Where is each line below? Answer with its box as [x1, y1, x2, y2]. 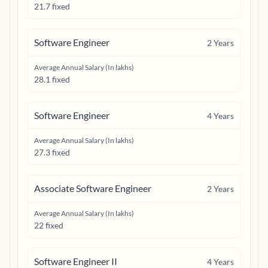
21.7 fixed [34, 1, 70, 11]
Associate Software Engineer [34, 182, 151, 194]
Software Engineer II [34, 255, 117, 267]
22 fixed [34, 220, 63, 230]
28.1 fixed [34, 74, 70, 84]
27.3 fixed [34, 147, 70, 157]
